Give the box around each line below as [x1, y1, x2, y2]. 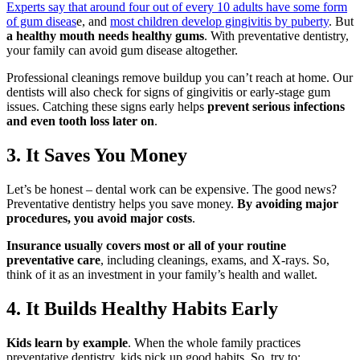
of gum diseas [6, 14, 76, 29]
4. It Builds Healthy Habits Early [6, 297, 278, 319]
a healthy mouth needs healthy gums [6, 29, 204, 43]
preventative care [6, 252, 100, 267]
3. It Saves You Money [6, 144, 187, 166]
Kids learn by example [6, 335, 128, 350]
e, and [76, 14, 110, 29]
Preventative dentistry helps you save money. [6, 196, 237, 211]
